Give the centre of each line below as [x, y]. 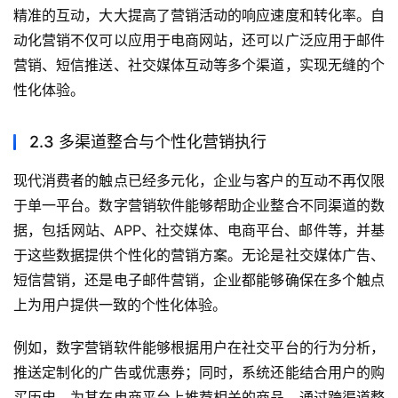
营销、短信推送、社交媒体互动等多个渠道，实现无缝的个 [199, 65]
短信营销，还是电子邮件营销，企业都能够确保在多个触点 [199, 280]
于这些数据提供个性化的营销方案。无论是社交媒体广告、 [199, 255]
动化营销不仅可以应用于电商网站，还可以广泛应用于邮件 [199, 40]
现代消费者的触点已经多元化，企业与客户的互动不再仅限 [199, 181]
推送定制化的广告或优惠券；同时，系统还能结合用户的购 [199, 373]
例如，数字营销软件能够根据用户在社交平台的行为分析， [199, 348]
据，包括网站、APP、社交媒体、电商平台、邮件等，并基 [199, 231]
